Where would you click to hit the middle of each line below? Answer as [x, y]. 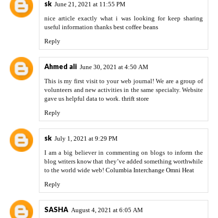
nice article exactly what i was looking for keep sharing [124, 18]
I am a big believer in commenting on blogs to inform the [124, 153]
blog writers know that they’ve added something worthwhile [124, 162]
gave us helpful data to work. [83, 99]
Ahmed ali [61, 67]
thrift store [135, 99]
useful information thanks [79, 27]
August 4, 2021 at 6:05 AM [107, 210]
